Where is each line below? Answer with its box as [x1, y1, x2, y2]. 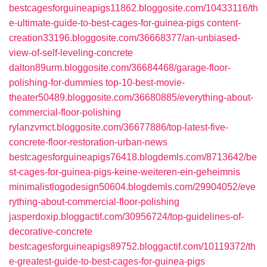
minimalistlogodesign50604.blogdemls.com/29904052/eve [9, 182, 256, 192]
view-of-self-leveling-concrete [9, 48, 133, 58]
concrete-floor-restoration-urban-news [9, 137, 167, 147]
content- [207, 18, 241, 28]
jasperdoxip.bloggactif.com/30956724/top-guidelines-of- [9, 212, 244, 222]
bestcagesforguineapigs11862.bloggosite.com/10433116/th [9, 3, 258, 13]
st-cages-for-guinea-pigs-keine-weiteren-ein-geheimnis [9, 167, 240, 177]
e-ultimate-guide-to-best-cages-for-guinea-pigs [9, 18, 204, 28]
